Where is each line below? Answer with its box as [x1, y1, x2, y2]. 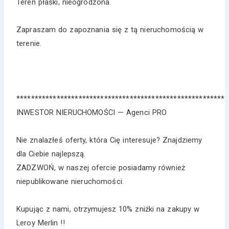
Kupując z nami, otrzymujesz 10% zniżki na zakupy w [16, 204, 200, 214]
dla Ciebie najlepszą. [16, 149, 86, 158]
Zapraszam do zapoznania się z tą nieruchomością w [16, 25, 204, 34]
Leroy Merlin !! [16, 218, 65, 227]
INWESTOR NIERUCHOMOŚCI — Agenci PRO [16, 107, 167, 117]
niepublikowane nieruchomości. [16, 176, 124, 186]
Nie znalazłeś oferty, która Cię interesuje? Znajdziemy [16, 135, 202, 145]
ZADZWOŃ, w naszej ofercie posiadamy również [16, 163, 186, 172]
